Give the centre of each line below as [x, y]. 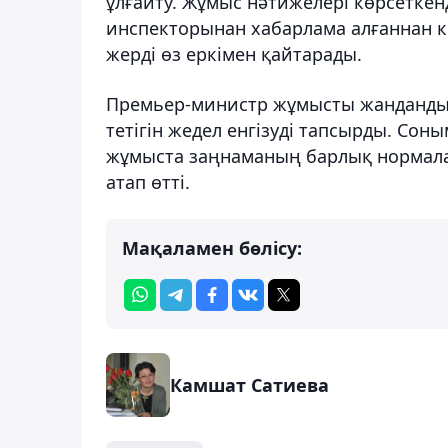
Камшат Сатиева [249, 384]
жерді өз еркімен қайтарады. [234, 53]
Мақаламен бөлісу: [212, 247]
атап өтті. [148, 181]
